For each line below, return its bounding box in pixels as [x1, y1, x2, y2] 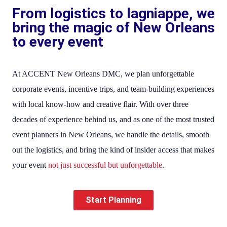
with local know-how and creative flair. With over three [12, 99, 188, 108]
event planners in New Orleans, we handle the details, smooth [12, 130, 209, 139]
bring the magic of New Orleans [12, 19, 215, 36]
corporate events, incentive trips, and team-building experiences [12, 84, 214, 93]
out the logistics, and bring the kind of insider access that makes [12, 145, 214, 154]
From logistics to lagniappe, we [12, 5, 215, 22]
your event [12, 160, 48, 169]
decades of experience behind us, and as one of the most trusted [12, 115, 214, 124]
